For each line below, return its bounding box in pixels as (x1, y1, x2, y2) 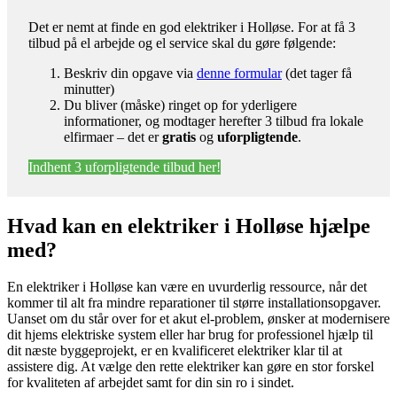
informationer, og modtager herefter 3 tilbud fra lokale (64, 113, 363, 128)
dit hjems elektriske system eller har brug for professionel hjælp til (7, 327, 373, 343)
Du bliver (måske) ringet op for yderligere (64, 97, 297, 113)
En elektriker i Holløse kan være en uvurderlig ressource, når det (7, 279, 367, 295)
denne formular (197, 65, 282, 81)
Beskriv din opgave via (64, 65, 197, 81)
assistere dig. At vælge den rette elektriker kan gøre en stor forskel (7, 359, 374, 375)
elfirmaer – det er (64, 128, 162, 144)
